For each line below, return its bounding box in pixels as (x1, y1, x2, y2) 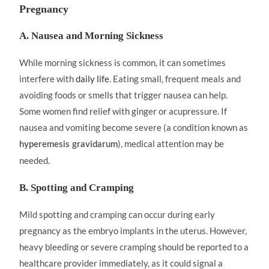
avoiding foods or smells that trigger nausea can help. (19, 89, 228, 100)
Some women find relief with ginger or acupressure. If (19, 106, 228, 116)
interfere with (19, 73, 76, 84)
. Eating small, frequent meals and (109, 73, 241, 84)
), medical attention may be (118, 138, 225, 149)
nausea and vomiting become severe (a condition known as (19, 122, 249, 133)
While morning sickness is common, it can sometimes (19, 57, 226, 68)
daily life (76, 73, 110, 84)
